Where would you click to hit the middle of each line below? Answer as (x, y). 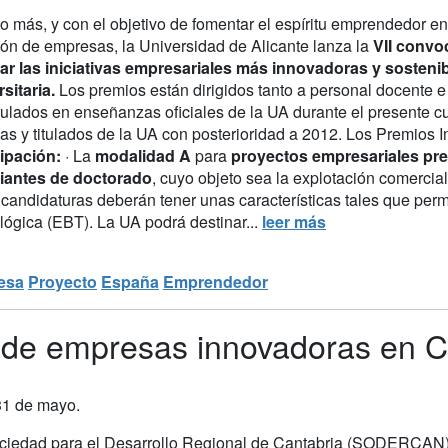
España (130, 281)
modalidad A (143, 155)
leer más (294, 221)
